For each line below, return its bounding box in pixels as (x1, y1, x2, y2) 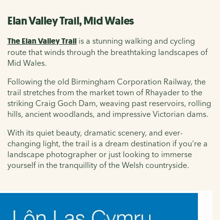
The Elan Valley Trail (7, 35, 77, 46)
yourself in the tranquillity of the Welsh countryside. (7, 160, 189, 170)
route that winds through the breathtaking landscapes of (7, 47, 208, 57)
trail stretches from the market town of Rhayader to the (7, 87, 202, 97)
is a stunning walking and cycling (77, 35, 195, 46)
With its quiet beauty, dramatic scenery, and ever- (7, 127, 183, 137)
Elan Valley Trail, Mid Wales (7, 13, 134, 28)
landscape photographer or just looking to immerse (7, 149, 192, 159)
